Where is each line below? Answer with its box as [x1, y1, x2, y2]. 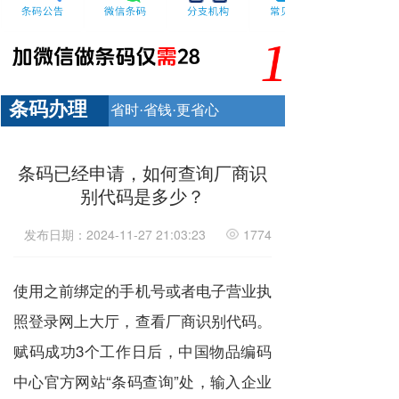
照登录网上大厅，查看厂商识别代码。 [13, 309, 272, 331]
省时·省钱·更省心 [110, 102, 219, 118]
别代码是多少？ [80, 183, 205, 208]
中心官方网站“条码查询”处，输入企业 [13, 370, 272, 392]
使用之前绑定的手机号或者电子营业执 [13, 279, 272, 301]
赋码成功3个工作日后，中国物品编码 [13, 339, 272, 362]
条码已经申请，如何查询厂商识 [18, 159, 267, 185]
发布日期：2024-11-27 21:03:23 [24, 225, 213, 243]
